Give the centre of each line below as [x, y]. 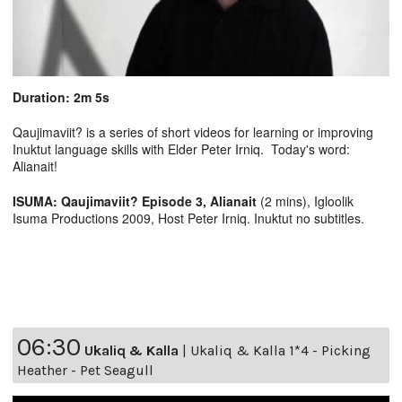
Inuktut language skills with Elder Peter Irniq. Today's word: [183, 149]
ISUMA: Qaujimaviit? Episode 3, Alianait [136, 201]
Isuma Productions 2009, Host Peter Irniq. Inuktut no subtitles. [188, 218]
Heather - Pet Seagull [85, 371]
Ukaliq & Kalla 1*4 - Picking [280, 351]
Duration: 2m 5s [61, 97]
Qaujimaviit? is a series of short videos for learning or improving [193, 132]
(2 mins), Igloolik [307, 201]
